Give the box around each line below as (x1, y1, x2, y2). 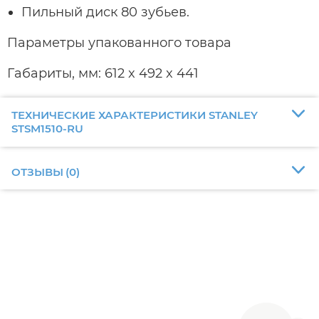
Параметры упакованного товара (7, 34, 231, 51)
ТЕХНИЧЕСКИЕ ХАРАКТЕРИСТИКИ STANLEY (11, 108, 258, 122)
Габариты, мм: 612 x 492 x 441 (7, 65, 199, 81)
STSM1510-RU (11, 122, 83, 136)
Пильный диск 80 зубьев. (21, 4, 189, 20)
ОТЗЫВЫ (11, 164, 63, 179)
